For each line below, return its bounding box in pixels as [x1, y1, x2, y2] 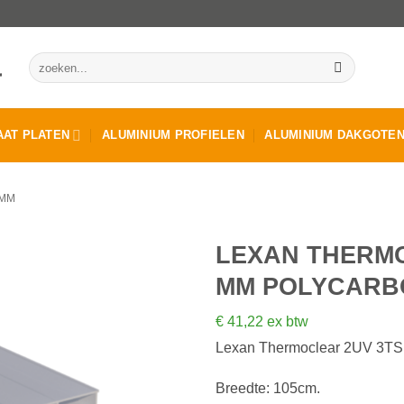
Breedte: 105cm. [216, 381, 320, 397]
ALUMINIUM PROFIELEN [102, 128, 244, 142]
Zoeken [28, 53, 66, 67]
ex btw [267, 313, 308, 329]
